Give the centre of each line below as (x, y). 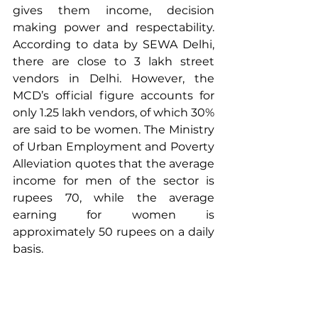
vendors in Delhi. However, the (114, 79)
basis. (28, 249)
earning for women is (114, 215)
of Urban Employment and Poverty (114, 147)
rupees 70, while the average (114, 198)
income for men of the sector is (114, 181)
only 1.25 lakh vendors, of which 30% (114, 113)
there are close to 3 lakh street (114, 62)
